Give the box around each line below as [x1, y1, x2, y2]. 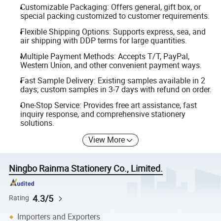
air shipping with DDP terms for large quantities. [20, 35, 187, 46]
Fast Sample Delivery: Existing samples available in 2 [20, 75, 205, 86]
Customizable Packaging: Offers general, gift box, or [20, 1, 201, 13]
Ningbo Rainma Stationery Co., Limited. [9, 162, 163, 175]
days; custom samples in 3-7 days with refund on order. [20, 84, 212, 95]
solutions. [20, 117, 54, 128]
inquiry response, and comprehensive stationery [20, 108, 185, 119]
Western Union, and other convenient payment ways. [20, 59, 202, 71]
